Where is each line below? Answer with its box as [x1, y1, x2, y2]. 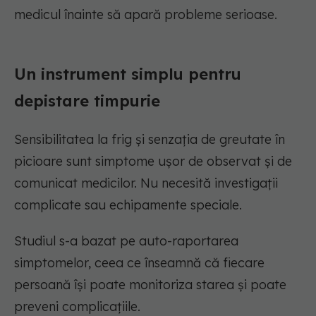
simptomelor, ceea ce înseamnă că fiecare [14, 255, 265, 272]
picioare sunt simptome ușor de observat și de [14, 153, 292, 170]
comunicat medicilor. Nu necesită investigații [14, 175, 278, 192]
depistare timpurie [14, 91, 160, 111]
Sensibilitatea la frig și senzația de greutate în [14, 131, 285, 148]
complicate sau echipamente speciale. [14, 197, 242, 214]
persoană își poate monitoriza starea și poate [14, 276, 286, 293]
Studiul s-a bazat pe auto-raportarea [14, 233, 238, 250]
